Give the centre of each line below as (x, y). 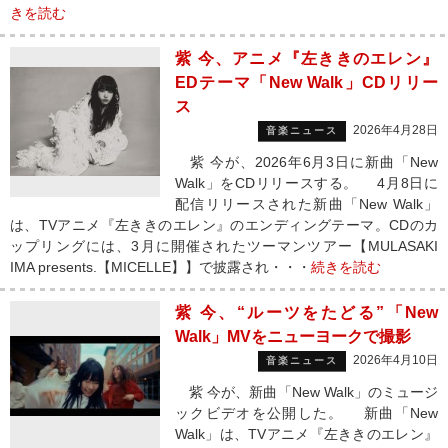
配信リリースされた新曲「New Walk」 (306, 204)
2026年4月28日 (395, 130)
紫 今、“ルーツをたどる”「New (306, 312)
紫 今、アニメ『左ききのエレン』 (306, 58)
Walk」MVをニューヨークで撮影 (293, 336)
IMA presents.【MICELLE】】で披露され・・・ (160, 267)
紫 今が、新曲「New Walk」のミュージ (306, 392)
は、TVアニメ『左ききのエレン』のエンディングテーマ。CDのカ (224, 225)
